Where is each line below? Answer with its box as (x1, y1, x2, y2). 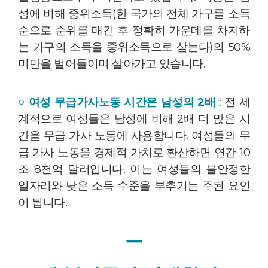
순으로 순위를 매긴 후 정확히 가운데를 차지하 (18, 23, 250, 38)
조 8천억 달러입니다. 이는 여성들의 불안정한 (18, 162, 250, 176)
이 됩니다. (18, 196, 67, 210)
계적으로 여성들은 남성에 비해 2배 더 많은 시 (18, 112, 250, 126)
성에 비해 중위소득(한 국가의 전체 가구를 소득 (18, 7, 250, 21)
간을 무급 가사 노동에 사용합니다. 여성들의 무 (18, 129, 250, 143)
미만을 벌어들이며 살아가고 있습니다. (18, 57, 205, 71)
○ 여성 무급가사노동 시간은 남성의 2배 (18, 95, 215, 109)
